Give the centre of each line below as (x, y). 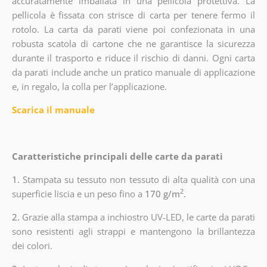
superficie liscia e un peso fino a (77, 193)
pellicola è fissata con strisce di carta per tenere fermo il (133, 15)
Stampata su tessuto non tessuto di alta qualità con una (139, 179)
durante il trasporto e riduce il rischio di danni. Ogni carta (133, 58)
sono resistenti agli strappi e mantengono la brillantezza (133, 231)
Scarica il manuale (53, 109)
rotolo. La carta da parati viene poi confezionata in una (133, 29)
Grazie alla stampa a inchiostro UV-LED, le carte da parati (139, 217)
